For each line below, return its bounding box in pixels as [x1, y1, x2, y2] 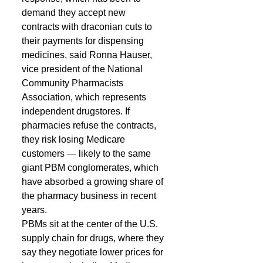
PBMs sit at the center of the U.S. [22, 219, 160, 229]
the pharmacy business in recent [22, 191, 159, 201]
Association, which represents [22, 92, 149, 102]
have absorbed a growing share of [22, 177, 166, 187]
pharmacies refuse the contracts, [22, 120, 159, 130]
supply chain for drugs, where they [22, 233, 166, 243]
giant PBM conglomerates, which [22, 163, 161, 173]
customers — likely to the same [22, 149, 153, 159]
